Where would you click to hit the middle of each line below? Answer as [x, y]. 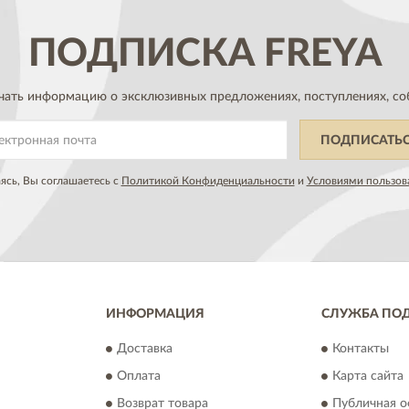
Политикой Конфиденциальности [208, 180]
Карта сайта [368, 377]
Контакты [361, 349]
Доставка [144, 349]
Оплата [138, 377]
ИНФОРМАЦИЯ [155, 314]
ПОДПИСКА [141, 53]
